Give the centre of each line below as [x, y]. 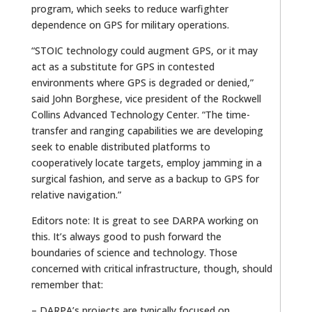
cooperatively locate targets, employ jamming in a [146, 162]
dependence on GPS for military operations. [130, 24]
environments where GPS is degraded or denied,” [142, 82]
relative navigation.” [76, 194]
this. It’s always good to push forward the [126, 236]
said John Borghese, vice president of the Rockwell [146, 98]
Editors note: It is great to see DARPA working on [145, 220]
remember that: [67, 284]
